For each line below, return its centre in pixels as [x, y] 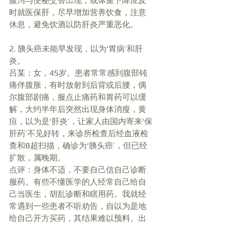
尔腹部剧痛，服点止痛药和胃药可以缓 [78, 97]
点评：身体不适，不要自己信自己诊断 [78, 170]
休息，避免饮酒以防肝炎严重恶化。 [75, 25]
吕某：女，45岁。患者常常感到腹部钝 [78, 73]
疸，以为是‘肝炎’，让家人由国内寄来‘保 [81, 122]
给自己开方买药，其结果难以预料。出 [78, 218]
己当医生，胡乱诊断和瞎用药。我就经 [78, 194]
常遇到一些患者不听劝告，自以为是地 [78, 206]
